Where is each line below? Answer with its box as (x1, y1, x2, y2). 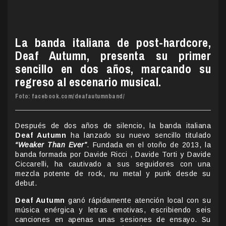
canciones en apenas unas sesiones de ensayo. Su (15, 215, 211, 223)
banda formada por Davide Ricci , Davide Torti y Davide (15, 150, 211, 158)
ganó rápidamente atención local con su (65, 196, 211, 204)
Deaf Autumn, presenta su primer (15, 47, 211, 64)
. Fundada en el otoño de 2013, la (87, 140, 211, 149)
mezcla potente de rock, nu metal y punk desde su (15, 169, 211, 178)
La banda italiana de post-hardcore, (15, 34, 211, 50)
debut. (15, 179, 37, 187)
